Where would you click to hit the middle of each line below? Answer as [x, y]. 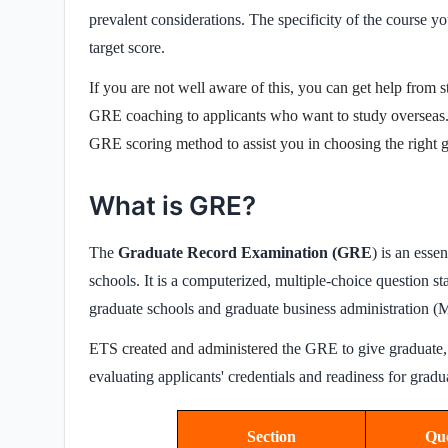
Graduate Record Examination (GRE [245, 252]
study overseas [399, 115]
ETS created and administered [183, 348]
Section [271, 436]
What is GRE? [172, 205]
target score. [127, 47]
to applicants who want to [268, 115]
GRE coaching [136, 115]
